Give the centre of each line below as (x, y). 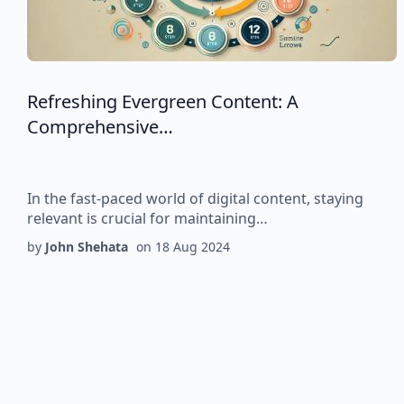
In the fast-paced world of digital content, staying (195, 198)
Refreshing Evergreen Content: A (163, 101)
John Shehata (87, 247)
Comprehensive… (100, 127)
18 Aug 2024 (193, 247)
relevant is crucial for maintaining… (147, 218)
